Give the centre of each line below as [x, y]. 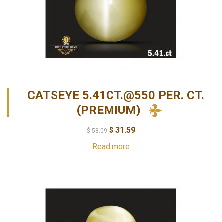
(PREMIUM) [109, 110]
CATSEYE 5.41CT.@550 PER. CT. [116, 95]
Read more [111, 146]
